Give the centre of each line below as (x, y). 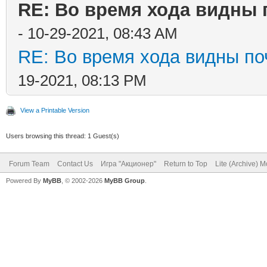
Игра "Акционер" (128, 164)
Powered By (24, 180)
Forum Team (29, 164)
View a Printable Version (55, 110)
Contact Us (75, 164)
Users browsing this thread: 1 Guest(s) (63, 136)
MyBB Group (125, 180)
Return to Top (186, 164)
